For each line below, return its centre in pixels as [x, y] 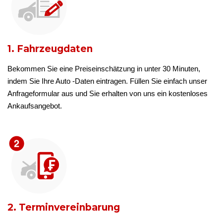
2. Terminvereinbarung [64, 207]
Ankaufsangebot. [35, 106]
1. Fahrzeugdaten [50, 49]
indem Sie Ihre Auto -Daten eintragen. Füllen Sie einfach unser [107, 81]
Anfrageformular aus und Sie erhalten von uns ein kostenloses [108, 93]
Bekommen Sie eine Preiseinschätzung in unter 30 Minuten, [104, 68]
